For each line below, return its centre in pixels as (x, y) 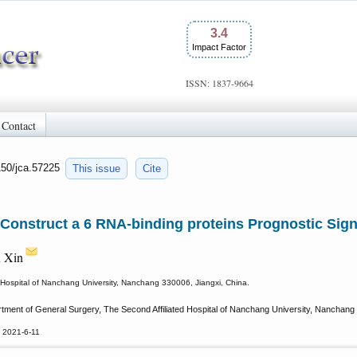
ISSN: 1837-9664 (219, 83)
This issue (96, 169)
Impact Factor (219, 47)
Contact (19, 125)
